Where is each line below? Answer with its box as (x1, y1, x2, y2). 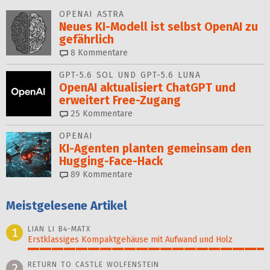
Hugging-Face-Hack (59, 154, 163, 169)
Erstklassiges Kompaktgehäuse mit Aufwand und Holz (28, 234, 233, 245)
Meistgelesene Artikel (6, 198, 127, 213)
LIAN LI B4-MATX (28, 225, 90, 234)
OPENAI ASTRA (59, 9, 124, 20)
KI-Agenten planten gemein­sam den (59, 142, 251, 156)
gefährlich (59, 33, 114, 47)
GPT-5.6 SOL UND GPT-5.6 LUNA (59, 70, 201, 81)
